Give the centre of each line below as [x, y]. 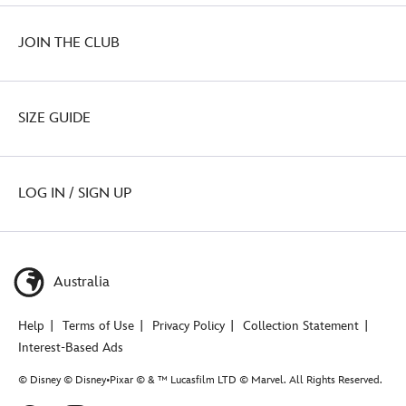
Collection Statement [301, 325]
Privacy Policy [188, 325]
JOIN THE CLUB [69, 43]
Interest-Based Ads [71, 347]
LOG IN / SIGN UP [75, 193]
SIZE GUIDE [54, 118]
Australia [80, 282]
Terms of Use [98, 325]
